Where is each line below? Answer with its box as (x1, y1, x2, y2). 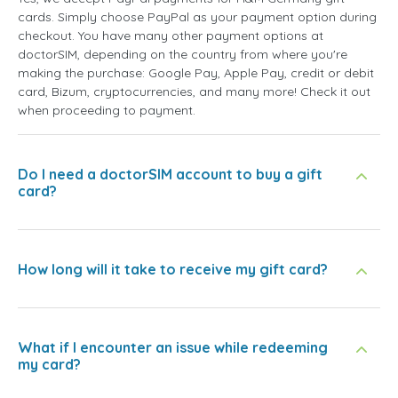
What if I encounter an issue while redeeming (18, 338, 328, 357)
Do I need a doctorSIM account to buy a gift (18, 165, 322, 184)
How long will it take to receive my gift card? (18, 260, 328, 279)
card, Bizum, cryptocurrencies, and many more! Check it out (18, 84, 370, 100)
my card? (18, 355, 81, 374)
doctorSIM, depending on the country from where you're (18, 46, 347, 63)
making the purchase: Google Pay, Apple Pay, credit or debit (18, 65, 374, 82)
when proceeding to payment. (18, 102, 195, 119)
